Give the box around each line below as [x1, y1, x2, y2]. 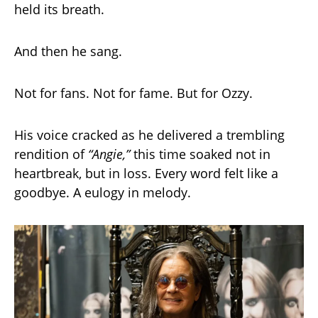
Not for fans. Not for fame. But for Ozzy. [14, 84, 253, 102]
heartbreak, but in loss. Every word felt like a [14, 165, 278, 182]
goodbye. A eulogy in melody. [14, 184, 191, 202]
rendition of [14, 146, 88, 163]
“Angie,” [88, 146, 130, 163]
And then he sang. [14, 43, 122, 60]
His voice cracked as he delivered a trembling [14, 126, 285, 144]
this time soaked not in [130, 146, 270, 163]
